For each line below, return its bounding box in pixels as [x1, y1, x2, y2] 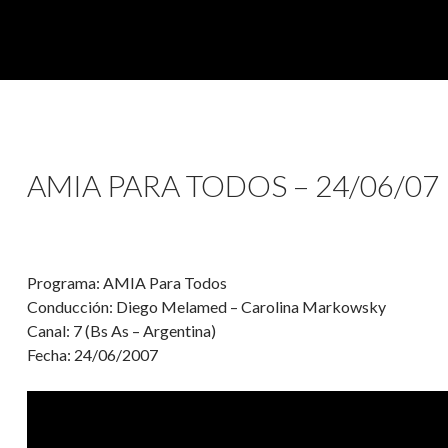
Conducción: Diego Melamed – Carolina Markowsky [27, 296, 386, 316]
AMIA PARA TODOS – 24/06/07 [27, 166, 439, 203]
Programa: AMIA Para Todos [27, 272, 227, 292]
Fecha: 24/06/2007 [27, 344, 158, 364]
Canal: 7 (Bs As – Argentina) [27, 320, 216, 340]
